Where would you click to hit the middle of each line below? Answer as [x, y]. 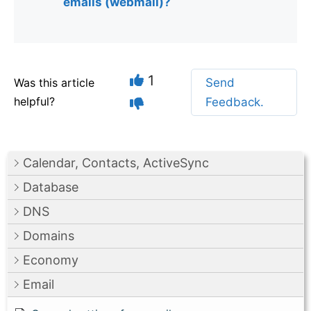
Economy [51, 260]
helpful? [34, 101]
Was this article [54, 82]
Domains [49, 235]
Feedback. [235, 102]
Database [51, 187]
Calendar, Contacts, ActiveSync [116, 162]
